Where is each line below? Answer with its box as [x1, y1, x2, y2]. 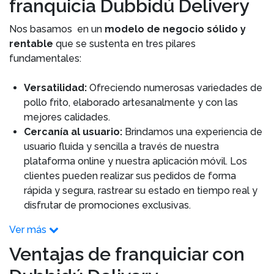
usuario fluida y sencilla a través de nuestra [24, 141, 219, 152]
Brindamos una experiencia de [125, 126, 262, 138]
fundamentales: [9, 53, 81, 64]
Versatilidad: [24, 82, 89, 94]
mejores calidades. [24, 111, 110, 123]
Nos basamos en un [9, 23, 102, 35]
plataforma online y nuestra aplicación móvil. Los [24, 155, 247, 167]
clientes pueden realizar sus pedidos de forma [24, 170, 236, 182]
